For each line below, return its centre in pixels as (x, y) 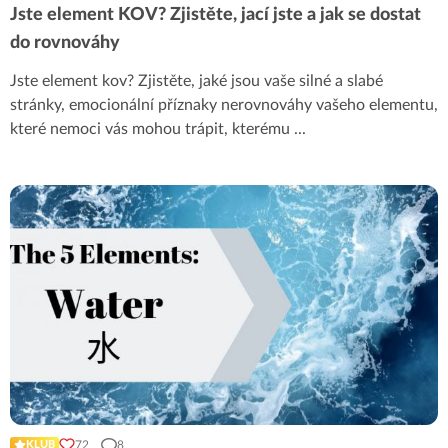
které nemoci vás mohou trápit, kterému (152, 129)
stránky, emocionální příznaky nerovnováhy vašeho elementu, (224, 105)
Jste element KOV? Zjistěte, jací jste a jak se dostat (215, 15)
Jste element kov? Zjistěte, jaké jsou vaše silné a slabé (196, 81)
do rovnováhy (65, 43)
